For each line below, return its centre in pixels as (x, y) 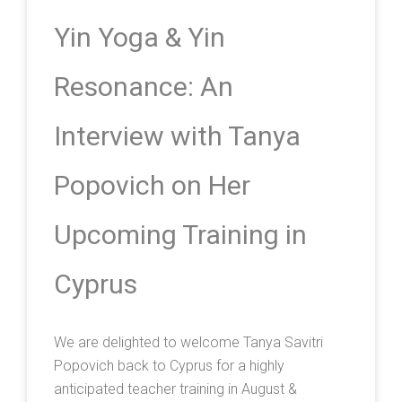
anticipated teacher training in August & (175, 389)
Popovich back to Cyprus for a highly (169, 366)
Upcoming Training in (180, 235)
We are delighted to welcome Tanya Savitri (188, 343)
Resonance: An (144, 87)
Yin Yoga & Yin (140, 38)
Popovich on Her (152, 186)
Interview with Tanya (177, 136)
